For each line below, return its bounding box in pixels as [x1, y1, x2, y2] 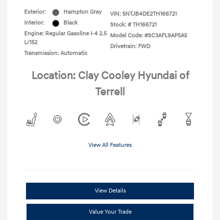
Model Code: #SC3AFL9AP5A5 [110, 32, 187, 40]
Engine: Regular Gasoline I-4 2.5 [24, 30, 107, 38]
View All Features [88, 141, 132, 149]
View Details [94, 187, 126, 195]
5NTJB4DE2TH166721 [122, 10, 177, 18]
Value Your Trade [88, 208, 132, 216]
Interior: [24, 19, 44, 27]
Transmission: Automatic [24, 50, 87, 57]
